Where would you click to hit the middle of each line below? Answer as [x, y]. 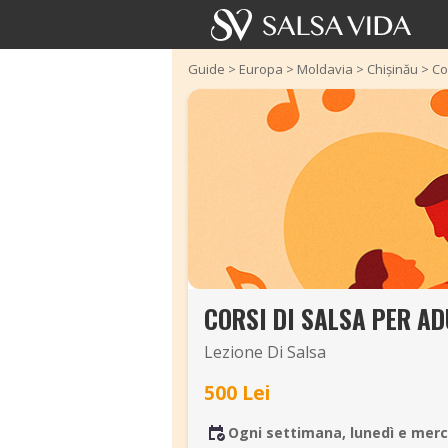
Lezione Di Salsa [265, 352]
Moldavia [325, 69]
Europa [261, 69]
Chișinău [392, 69]
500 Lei [237, 392]
